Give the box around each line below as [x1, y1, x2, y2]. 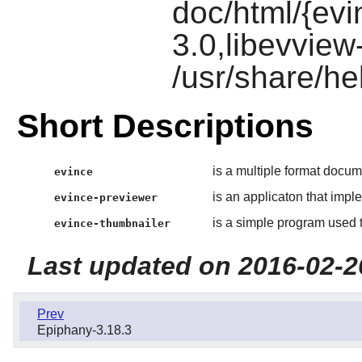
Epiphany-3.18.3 [37, 322, 132, 337]
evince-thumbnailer [54, 217, 171, 229]
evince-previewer [54, 191, 158, 204]
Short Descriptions [16, 107, 314, 145]
